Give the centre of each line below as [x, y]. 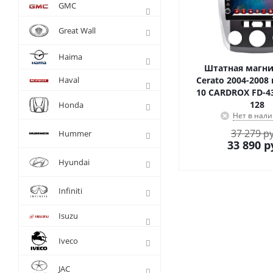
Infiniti [70, 191]
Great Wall [77, 30]
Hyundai [74, 162]
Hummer [75, 133]
